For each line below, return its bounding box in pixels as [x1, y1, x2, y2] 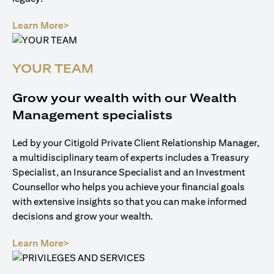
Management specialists [12, 108, 172, 122]
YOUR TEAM [12, 61, 94, 75]
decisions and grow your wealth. [12, 210, 153, 222]
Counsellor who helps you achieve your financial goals [12, 181, 245, 193]
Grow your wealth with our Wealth [12, 91, 237, 105]
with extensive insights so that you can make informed [12, 196, 247, 207]
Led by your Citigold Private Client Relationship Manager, [12, 137, 259, 149]
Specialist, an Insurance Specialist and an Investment [12, 166, 245, 178]
